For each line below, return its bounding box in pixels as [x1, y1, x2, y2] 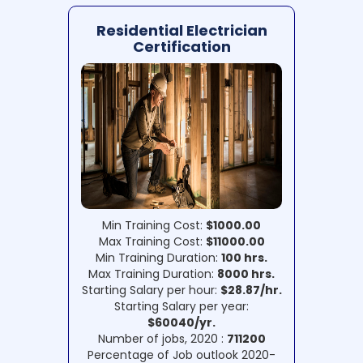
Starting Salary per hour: [81, 282, 220, 299]
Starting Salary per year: [114, 298, 249, 315]
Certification [132, 36, 231, 58]
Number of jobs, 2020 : [97, 331, 227, 348]
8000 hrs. [217, 266, 275, 283]
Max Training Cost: [98, 233, 206, 250]
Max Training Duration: [88, 266, 217, 283]
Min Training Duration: [96, 250, 221, 267]
